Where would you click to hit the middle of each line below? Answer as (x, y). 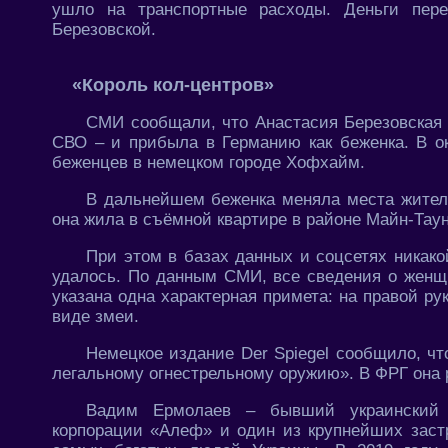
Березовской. (104, 30)
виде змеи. (95, 317)
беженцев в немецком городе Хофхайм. (208, 163)
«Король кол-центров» (173, 85)
